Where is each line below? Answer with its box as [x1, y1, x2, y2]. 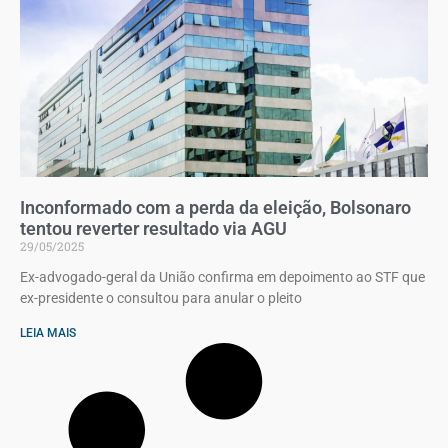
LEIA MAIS [20, 325, 76, 340]
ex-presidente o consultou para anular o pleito [20, 289, 302, 306]
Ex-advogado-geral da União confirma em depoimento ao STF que [20, 268, 425, 285]
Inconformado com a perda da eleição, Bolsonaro [20, 196, 411, 218]
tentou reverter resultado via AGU [20, 217, 287, 239]
